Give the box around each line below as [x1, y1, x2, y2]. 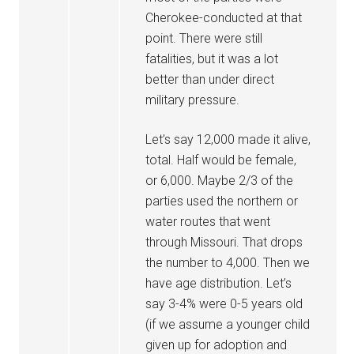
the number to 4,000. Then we [145, 255, 311, 270]
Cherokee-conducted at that [145, 10, 303, 25]
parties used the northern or [145, 194, 299, 209]
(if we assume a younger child [145, 317, 311, 332]
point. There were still [145, 31, 263, 46]
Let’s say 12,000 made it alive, [145, 132, 311, 147]
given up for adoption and [145, 337, 288, 352]
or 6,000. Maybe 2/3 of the [145, 173, 294, 188]
